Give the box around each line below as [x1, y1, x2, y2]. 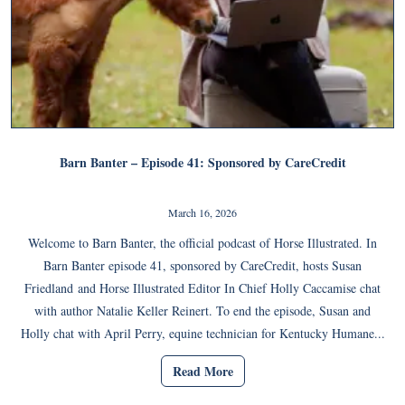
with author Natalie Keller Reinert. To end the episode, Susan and [34, 301, 371, 319]
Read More [172, 362, 233, 381]
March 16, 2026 [168, 204, 237, 220]
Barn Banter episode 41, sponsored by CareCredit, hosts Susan [43, 256, 362, 274]
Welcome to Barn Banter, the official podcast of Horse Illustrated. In [28, 233, 377, 251]
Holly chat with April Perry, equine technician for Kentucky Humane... [20, 324, 385, 342]
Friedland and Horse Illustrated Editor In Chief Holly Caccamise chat [24, 278, 381, 297]
